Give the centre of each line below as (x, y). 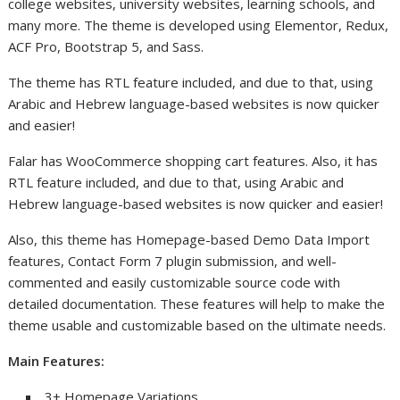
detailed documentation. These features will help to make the (197, 304)
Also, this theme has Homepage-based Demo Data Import (189, 240)
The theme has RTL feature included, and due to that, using (191, 83)
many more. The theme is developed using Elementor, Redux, (199, 25)
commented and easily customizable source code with (175, 283)
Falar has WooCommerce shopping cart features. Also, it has (193, 161)
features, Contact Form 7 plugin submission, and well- (173, 261)
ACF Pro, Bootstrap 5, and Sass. (106, 47)
